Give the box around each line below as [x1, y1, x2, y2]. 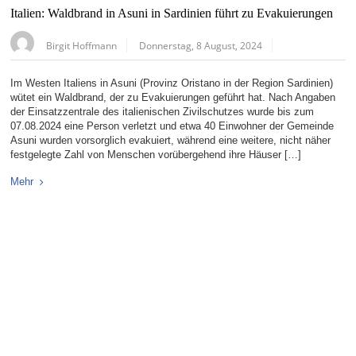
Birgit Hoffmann [46, 39, 118, 52]
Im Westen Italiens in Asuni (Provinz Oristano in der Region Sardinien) [10, 77, 334, 90]
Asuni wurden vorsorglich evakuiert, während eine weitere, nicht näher [10, 134, 331, 147]
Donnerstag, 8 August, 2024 [139, 39, 263, 52]
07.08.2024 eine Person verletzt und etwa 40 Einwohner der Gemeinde [10, 120, 335, 133]
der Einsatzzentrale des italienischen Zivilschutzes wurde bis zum [10, 106, 315, 118]
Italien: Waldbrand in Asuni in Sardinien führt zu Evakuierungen [10, 6, 334, 21]
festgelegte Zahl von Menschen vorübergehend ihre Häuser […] [10, 149, 302, 161]
